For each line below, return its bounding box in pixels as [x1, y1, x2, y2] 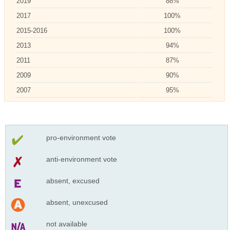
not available [46, 219, 87, 228]
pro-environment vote [46, 133, 116, 142]
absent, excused [46, 176, 100, 185]
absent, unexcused [46, 198, 108, 206]
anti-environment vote [46, 155, 117, 163]
